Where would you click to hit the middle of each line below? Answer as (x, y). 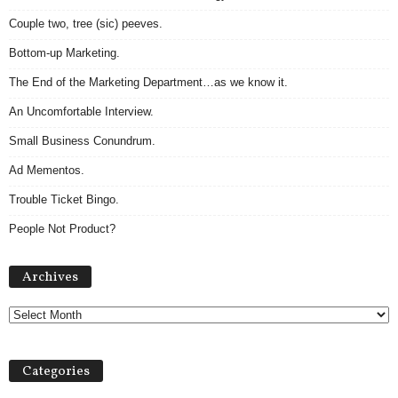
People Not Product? (62, 229)
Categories (56, 372)
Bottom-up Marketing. (64, 53)
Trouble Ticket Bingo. (64, 200)
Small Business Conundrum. (82, 141)
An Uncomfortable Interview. (81, 112)
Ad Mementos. (47, 171)
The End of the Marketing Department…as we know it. (148, 83)
